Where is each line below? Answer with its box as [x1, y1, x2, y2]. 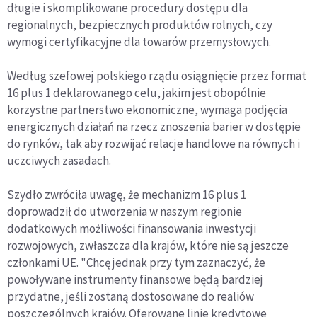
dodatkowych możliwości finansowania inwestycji [7, 221, 256, 236]
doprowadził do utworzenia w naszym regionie [7, 204, 242, 219]
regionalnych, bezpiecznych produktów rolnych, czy [7, 17, 272, 33]
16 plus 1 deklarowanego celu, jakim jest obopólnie [7, 85, 266, 100]
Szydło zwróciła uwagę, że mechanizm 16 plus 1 [7, 187, 246, 202]
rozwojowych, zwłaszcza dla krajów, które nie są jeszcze [7, 238, 289, 253]
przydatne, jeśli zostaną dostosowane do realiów [7, 289, 254, 304]
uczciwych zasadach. [7, 153, 111, 168]
